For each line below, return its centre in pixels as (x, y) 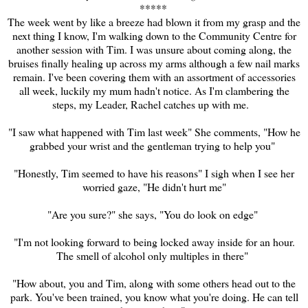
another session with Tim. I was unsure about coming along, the (154, 49)
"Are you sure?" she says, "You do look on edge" (152, 214)
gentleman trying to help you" (210, 145)
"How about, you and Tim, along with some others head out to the (154, 283)
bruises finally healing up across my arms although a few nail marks (154, 63)
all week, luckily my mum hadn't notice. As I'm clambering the (154, 90)
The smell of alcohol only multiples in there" (152, 255)
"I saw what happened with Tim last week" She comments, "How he (154, 131)
